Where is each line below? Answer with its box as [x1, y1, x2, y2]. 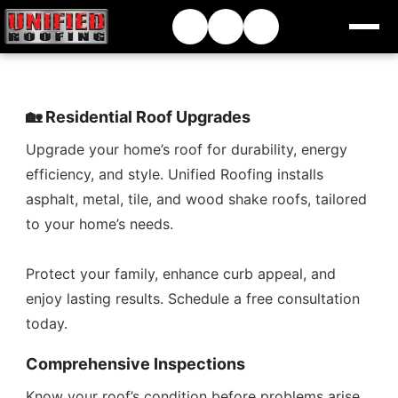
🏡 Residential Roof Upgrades [26, 107, 251, 126]
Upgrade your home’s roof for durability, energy [26, 140, 348, 158]
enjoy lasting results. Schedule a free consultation [26, 290, 361, 307]
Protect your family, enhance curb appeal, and [26, 265, 337, 283]
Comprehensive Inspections [26, 354, 246, 373]
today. [26, 314, 68, 332]
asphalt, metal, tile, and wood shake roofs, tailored [26, 190, 368, 208]
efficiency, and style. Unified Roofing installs [26, 165, 324, 183]
